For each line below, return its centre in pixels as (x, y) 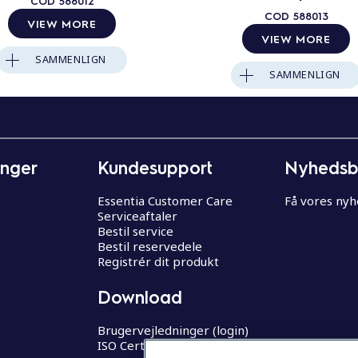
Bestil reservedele (150, 246)
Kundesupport (155, 167)
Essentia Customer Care (165, 200)
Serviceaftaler (137, 215)
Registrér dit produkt (158, 261)
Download (140, 297)
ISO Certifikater (142, 346)
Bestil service (135, 231)
